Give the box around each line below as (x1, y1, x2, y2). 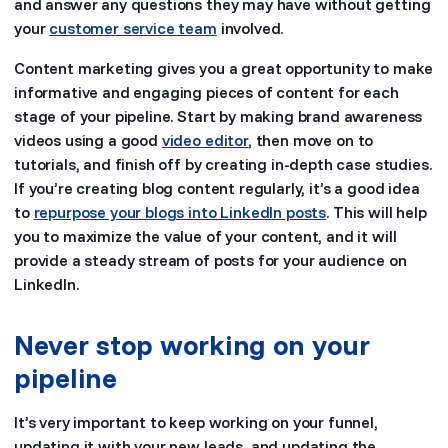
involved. (216, 18, 284, 38)
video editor (161, 130, 248, 150)
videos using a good (14, 130, 162, 150)
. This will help (326, 202, 427, 222)
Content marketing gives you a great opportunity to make (14, 58, 434, 78)
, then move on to (247, 130, 374, 150)
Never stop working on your (14, 327, 370, 362)
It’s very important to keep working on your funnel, (14, 412, 378, 432)
